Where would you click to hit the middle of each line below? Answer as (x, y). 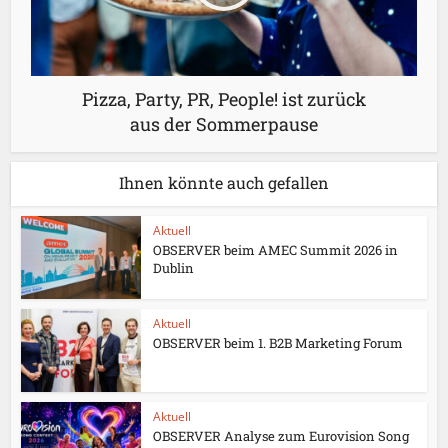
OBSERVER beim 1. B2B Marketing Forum (278, 342)
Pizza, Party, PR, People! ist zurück (224, 99)
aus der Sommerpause (224, 124)
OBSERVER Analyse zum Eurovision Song (281, 435)
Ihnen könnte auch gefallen (224, 182)
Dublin (174, 268)
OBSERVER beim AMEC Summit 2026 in (276, 250)
